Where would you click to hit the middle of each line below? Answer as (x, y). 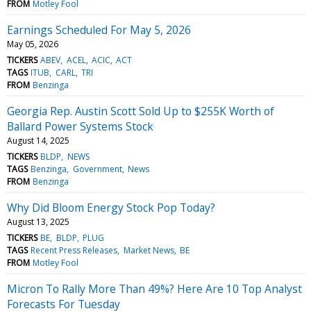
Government (97, 169)
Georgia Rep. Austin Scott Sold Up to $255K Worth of (141, 111)
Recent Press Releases (74, 250)
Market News (149, 250)
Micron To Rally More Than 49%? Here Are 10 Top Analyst (154, 288)
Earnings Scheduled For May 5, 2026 (99, 30)
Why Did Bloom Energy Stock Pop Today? (111, 207)
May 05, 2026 (33, 44)
